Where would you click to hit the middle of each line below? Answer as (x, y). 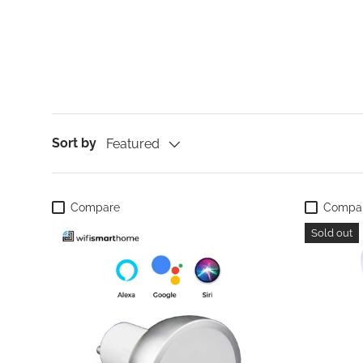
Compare (96, 207)
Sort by (74, 143)
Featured (133, 144)
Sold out (332, 233)
